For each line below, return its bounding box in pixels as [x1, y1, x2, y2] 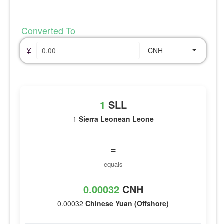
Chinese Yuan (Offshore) [85, 198, 169, 208]
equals [103, 159, 123, 169]
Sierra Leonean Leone [78, 113, 154, 124]
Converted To [19, 23, 75, 37]
